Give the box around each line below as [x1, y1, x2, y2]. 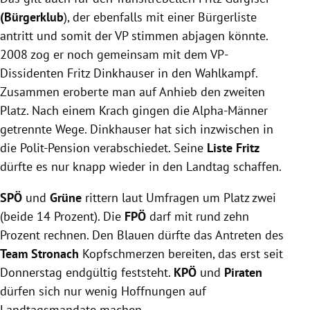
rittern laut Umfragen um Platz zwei [82, 190, 276, 206]
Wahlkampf [195, 65, 255, 82]
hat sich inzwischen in [151, 121, 273, 138]
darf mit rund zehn [146, 208, 249, 225]
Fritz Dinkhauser [67, 65, 154, 82]
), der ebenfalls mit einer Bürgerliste [64, 9, 257, 26]
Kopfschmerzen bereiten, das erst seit [79, 246, 283, 262]
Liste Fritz [207, 140, 259, 156]
